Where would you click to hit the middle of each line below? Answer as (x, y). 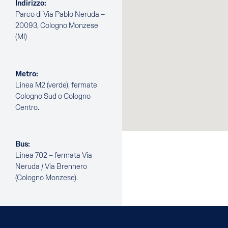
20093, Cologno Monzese (57, 25)
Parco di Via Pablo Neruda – (60, 14)
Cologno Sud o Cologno (53, 96)
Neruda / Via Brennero (51, 167)
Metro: (27, 74)
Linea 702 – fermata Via (54, 155)
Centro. (27, 107)
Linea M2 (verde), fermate (56, 85)
